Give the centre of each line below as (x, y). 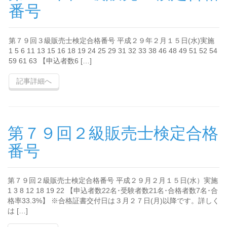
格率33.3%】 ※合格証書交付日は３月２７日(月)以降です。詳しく (113, 201)
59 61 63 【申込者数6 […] (50, 61)
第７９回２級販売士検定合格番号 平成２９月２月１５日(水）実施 (113, 180)
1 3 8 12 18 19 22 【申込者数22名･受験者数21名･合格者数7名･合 (113, 191)
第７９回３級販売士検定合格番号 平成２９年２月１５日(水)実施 (111, 41)
